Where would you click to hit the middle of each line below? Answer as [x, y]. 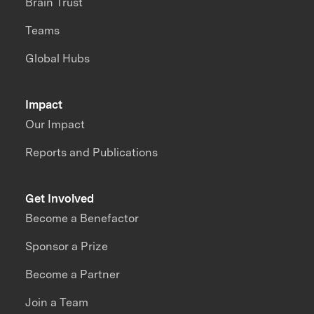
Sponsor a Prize [67, 246]
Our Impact [55, 124]
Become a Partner [73, 274]
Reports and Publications [92, 152]
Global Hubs [58, 58]
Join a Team [57, 302]
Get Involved [60, 199]
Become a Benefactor [82, 218]
